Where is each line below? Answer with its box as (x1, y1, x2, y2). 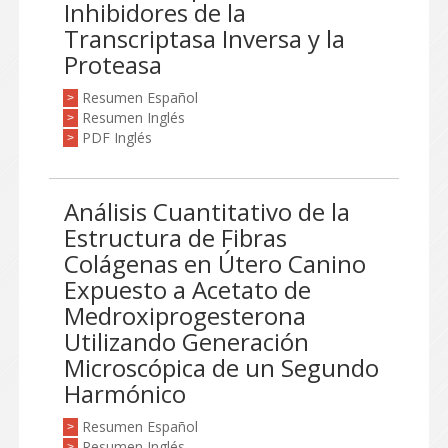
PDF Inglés (82, 128, 152, 147)
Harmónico (64, 377, 186, 410)
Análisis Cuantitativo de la (64, 195, 350, 228)
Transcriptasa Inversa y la (64, 22, 345, 55)
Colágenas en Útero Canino (64, 247, 366, 280)
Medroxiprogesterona (64, 299, 306, 332)
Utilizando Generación (64, 325, 309, 358)
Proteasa (64, 48, 162, 81)
